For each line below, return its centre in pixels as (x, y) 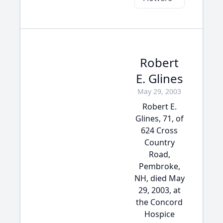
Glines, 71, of (159, 118)
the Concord (159, 202)
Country (159, 142)
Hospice (159, 214)
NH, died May (159, 178)
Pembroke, (159, 166)
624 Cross (159, 130)
